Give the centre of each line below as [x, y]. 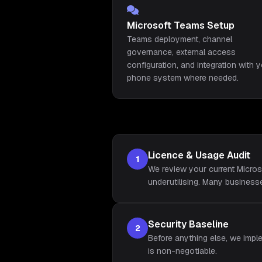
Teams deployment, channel [180, 39]
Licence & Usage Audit [199, 155]
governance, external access [181, 52]
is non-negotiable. [182, 251]
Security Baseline [188, 224]
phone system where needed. [183, 78]
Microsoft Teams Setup [181, 25]
